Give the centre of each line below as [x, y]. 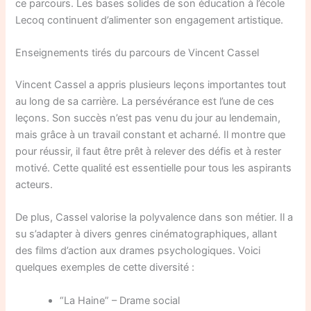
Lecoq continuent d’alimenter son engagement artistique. [150, 20]
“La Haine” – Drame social [120, 300]
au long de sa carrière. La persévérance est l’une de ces [145, 102]
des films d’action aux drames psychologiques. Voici [138, 251]
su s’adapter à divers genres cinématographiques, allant [146, 234]
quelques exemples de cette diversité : [105, 268]
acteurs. [34, 185]
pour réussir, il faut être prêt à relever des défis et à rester [149, 152]
